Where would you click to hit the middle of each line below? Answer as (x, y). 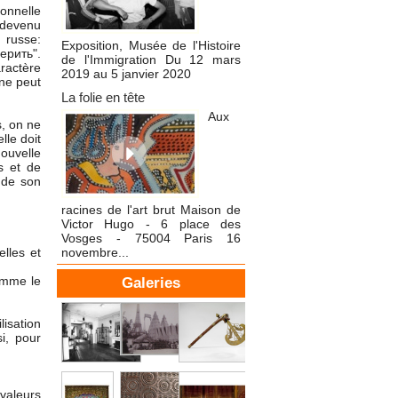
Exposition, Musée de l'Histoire (151, 46)
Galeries (151, 283)
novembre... (95, 253)
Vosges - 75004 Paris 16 (151, 239)
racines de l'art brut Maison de (151, 210)
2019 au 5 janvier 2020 (126, 74)
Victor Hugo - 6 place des (151, 224)
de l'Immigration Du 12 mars (151, 60)
